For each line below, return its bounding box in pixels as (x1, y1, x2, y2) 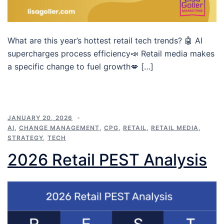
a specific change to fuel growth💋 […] (7, 61, 153, 71)
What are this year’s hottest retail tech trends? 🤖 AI (7, 35, 202, 45)
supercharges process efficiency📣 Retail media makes (7, 48, 214, 58)
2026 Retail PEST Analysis (7, 149, 207, 169)
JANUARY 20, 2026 (7, 113, 72, 121)
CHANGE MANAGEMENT (19, 123, 99, 131)
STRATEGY (7, 133, 43, 141)
